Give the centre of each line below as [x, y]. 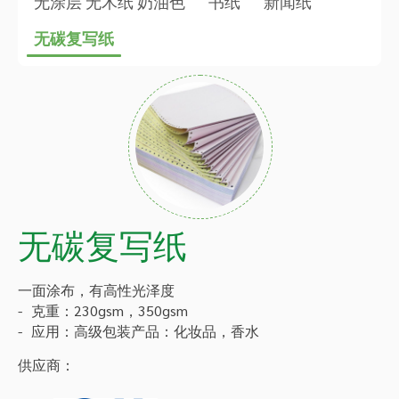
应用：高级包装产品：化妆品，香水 [145, 331]
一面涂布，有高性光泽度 [96, 290]
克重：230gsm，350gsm [110, 310]
